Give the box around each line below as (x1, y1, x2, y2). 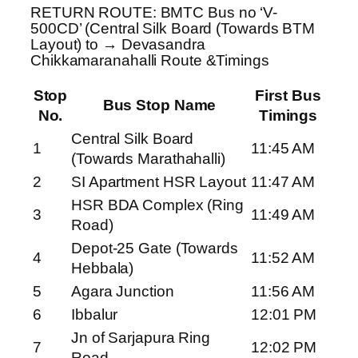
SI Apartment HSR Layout (71, 173, 246, 191)
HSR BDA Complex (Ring (71, 197, 244, 214)
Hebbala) (71, 260, 134, 277)
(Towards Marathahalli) (71, 150, 225, 168)
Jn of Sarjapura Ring (71, 329, 210, 347)
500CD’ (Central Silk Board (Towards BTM (30, 19, 316, 37)
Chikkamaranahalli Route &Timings (30, 51, 269, 69)
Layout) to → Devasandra (30, 35, 205, 53)
